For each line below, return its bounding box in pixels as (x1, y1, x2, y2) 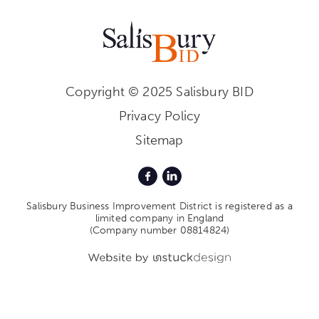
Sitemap (135, 132, 184, 149)
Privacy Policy (118, 108, 201, 125)
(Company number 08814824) (89, 224, 230, 237)
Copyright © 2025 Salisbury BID (66, 84, 253, 100)
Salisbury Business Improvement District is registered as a (26, 200, 293, 213)
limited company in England (95, 212, 224, 225)
